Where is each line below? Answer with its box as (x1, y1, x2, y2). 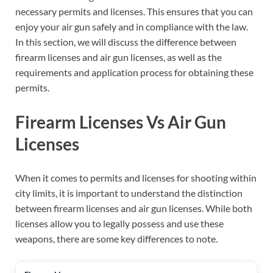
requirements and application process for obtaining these (15, 66, 253, 79)
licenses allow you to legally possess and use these (15, 217, 224, 229)
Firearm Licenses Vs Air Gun (15, 111, 226, 132)
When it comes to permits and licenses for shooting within (15, 171, 257, 183)
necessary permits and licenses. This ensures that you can (15, 5, 253, 18)
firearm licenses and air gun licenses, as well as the (15, 51, 222, 63)
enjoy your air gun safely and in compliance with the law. (15, 21, 248, 33)
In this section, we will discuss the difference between (15, 36, 236, 48)
